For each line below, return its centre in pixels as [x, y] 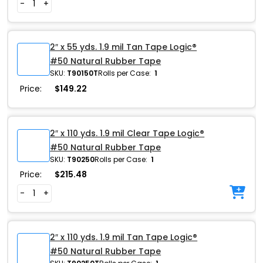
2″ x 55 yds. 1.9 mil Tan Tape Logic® [124, 47]
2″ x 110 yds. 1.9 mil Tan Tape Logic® [124, 237]
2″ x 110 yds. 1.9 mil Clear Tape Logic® [127, 133]
